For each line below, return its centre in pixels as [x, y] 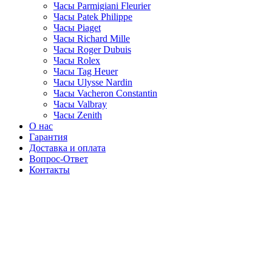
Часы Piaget [77, 28]
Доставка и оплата [67, 148]
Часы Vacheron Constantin [105, 93]
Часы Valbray [80, 104]
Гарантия [48, 137]
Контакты [49, 170]
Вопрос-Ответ [59, 159]
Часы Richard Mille [92, 39]
